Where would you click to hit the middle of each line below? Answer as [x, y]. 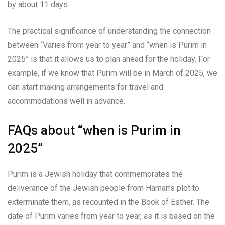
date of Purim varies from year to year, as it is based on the [111, 216]
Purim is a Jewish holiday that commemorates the [95, 174]
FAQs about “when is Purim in [94, 130]
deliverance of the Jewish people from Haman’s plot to [103, 188]
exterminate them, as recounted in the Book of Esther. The [108, 202]
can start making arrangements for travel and [85, 87]
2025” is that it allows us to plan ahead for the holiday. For [109, 59]
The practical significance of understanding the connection [109, 31]
